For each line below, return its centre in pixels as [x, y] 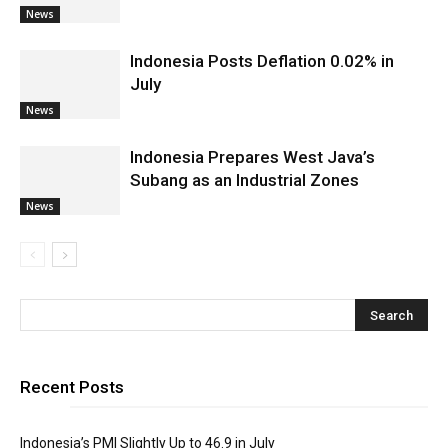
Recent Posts [72, 387]
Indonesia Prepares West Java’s [252, 157]
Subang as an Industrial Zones [244, 180]
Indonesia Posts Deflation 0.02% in [262, 61]
